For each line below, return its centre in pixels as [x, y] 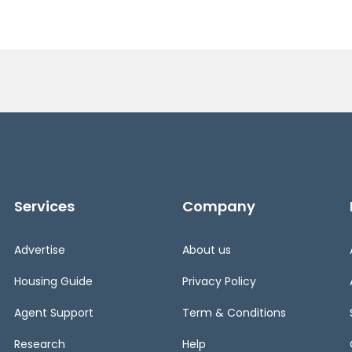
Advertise [40, 249]
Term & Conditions [234, 312]
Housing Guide [53, 281]
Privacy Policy [219, 281]
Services [44, 206]
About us [206, 249]
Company [218, 206]
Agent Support [54, 312]
